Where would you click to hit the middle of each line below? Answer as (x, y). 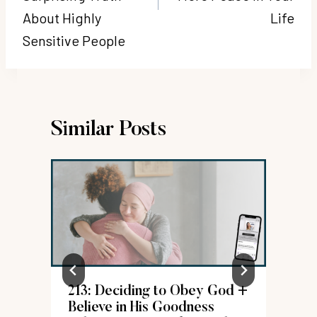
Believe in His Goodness (141, 307)
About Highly (62, 17)
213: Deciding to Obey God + (158, 291)
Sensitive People (74, 40)
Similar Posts (109, 130)
